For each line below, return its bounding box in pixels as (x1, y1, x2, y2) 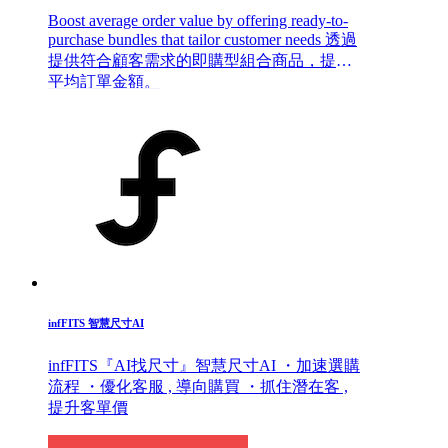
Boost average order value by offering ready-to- (48, 12, 348, 30)
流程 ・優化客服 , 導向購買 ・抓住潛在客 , (48, 378, 348, 396)
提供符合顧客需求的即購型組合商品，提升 (48, 52, 352, 70)
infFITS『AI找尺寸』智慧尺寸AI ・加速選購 (48, 357, 280, 375)
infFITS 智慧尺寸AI (48, 317, 144, 330)
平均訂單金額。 (48, 73, 160, 91)
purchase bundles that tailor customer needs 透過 (48, 31, 357, 49)
